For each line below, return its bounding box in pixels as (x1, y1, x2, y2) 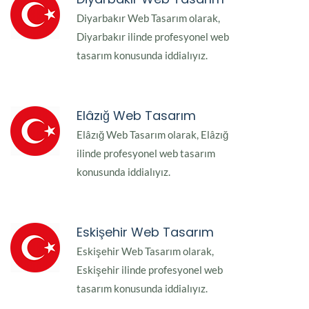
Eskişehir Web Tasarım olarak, (77, 245, 214, 258)
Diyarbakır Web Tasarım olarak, (77, 12, 220, 25)
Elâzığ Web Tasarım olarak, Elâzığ (77, 128, 228, 141)
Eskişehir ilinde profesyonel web (77, 263, 223, 277)
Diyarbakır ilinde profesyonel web (77, 30, 229, 43)
